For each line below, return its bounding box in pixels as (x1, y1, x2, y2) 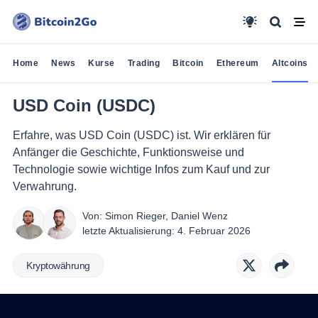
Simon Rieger (105, 209, 165, 221)
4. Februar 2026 (177, 224, 251, 236)
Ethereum (216, 58, 259, 68)
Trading (127, 58, 160, 68)
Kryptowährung (26, 260, 90, 272)
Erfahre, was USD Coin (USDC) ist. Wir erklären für (13, 129, 270, 141)
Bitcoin (172, 58, 204, 68)
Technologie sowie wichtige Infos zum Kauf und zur (13, 163, 270, 175)
